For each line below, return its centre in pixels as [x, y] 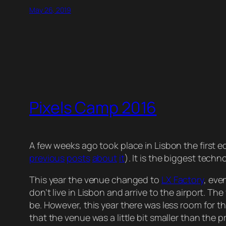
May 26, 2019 [50, 10]
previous [47, 158]
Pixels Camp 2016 [93, 108]
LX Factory [182, 179]
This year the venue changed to [95, 179]
